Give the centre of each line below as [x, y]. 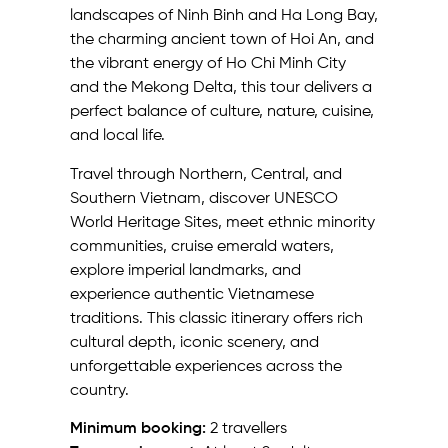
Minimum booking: [138, 429]
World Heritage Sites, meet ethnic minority [222, 222]
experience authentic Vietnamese [192, 294]
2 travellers [246, 429]
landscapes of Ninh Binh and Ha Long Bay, [224, 16]
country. [99, 390]
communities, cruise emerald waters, [202, 246]
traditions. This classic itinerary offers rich [216, 318]
